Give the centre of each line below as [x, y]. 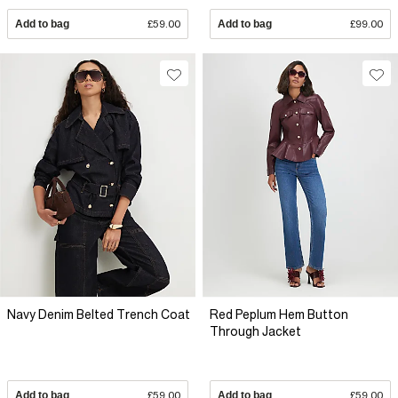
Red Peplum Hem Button [279, 314]
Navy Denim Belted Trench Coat [99, 314]
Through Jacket [255, 331]
